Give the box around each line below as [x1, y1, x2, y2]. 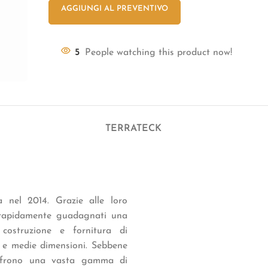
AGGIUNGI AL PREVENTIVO [61, 5, 169, 13]
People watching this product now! [85, 48, 233, 57]
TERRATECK [105, 124, 162, 134]
